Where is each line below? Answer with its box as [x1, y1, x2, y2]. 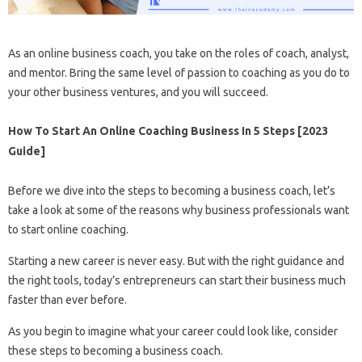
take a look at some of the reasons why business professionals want [8, 203, 349, 217]
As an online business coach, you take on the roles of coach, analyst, [8, 46, 349, 60]
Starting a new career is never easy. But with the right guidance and [8, 254, 344, 267]
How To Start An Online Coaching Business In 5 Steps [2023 [8, 124, 328, 137]
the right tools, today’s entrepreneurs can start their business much [8, 273, 346, 287]
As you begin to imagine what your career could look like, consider [8, 324, 338, 338]
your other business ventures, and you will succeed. [8, 85, 268, 99]
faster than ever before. [8, 293, 127, 306]
